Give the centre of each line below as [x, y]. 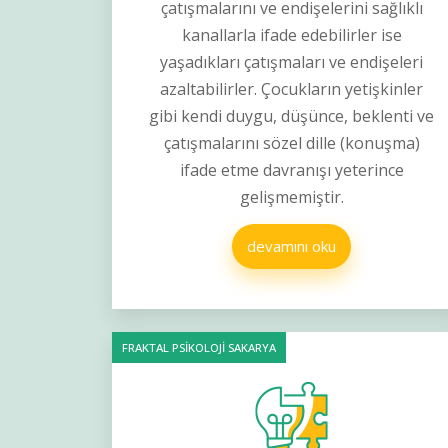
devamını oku [292, 246]
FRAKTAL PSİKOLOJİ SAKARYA [199, 348]
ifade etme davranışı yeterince [291, 170]
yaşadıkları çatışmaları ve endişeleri [292, 62]
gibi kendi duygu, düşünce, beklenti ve [292, 116]
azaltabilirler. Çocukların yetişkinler [292, 89]
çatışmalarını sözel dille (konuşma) [291, 143]
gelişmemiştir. [291, 197]
